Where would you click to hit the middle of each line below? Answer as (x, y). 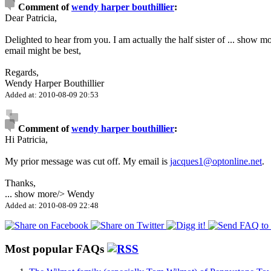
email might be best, (43, 50)
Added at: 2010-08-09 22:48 (52, 205)
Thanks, (20, 183)
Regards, (22, 72)
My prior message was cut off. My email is (87, 161)
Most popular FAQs (56, 249)
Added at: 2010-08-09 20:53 (52, 94)
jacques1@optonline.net (216, 161)
